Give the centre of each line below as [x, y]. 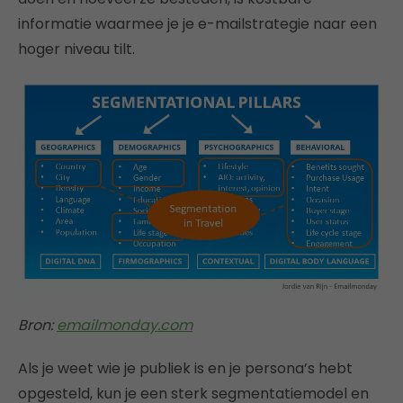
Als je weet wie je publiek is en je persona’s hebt [185, 369]
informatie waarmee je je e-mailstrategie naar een [197, 24]
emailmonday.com [125, 326]
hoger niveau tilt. [76, 49]
